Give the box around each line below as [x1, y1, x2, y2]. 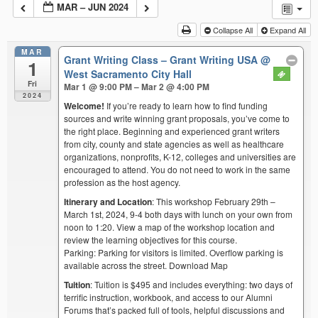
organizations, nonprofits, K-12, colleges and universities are [64, 150, 297, 163]
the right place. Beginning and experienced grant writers [64, 124, 280, 137]
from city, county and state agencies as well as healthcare [64, 137, 285, 150]
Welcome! [64, 99, 105, 112]
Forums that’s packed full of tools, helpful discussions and [64, 303, 285, 316]
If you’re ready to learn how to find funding [104, 99, 268, 111]
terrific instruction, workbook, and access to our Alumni [64, 290, 273, 303]
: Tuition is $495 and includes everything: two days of [90, 278, 293, 290]
